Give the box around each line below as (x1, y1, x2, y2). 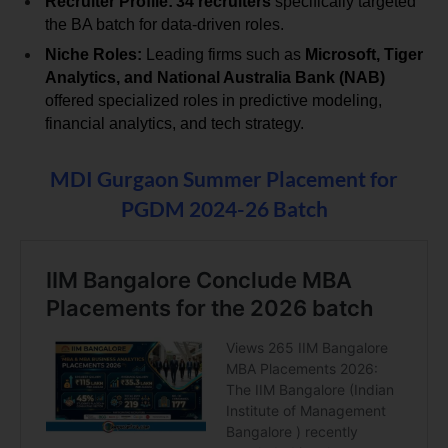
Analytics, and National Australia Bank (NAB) (45, 69, 385, 87)
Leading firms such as (142, 46, 305, 64)
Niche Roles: (45, 46, 142, 64)
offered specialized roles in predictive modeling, (45, 92, 382, 110)
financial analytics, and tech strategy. (45, 115, 304, 133)
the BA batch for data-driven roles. (45, 16, 284, 34)
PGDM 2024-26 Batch (120, 197, 328, 222)
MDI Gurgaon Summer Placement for (50, 167, 398, 192)
